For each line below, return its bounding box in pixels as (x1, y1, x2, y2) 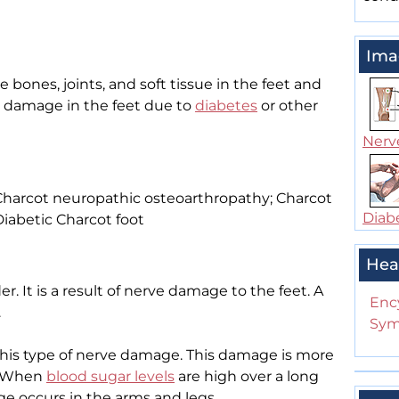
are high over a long (175, 368, 319, 385)
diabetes (195, 97, 257, 114)
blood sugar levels (46, 368, 175, 385)
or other (257, 97, 318, 114)
